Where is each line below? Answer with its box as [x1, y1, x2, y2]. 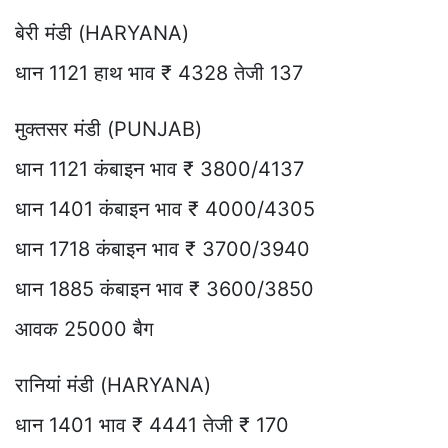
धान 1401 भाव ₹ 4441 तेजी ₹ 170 [15, 412, 289, 437]
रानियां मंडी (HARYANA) [15, 372, 211, 397]
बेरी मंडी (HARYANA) [15, 20, 189, 45]
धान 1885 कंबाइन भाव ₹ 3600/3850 [15, 276, 314, 301]
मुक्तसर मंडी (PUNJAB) [15, 116, 202, 141]
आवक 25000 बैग [15, 316, 153, 341]
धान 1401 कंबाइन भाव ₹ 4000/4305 [15, 196, 315, 221]
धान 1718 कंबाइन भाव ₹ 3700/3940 [15, 236, 310, 261]
